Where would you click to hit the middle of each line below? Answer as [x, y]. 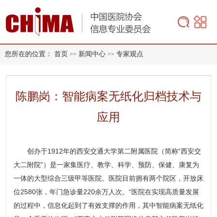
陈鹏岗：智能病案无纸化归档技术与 [108, 96]
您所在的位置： [29, 54]
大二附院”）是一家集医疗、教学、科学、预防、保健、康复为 [106, 164]
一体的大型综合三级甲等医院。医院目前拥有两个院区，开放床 [108, 178]
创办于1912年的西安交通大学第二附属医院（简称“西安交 [114, 151]
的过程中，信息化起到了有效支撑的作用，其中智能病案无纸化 [108, 205]
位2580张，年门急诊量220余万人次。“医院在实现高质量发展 [106, 192]
